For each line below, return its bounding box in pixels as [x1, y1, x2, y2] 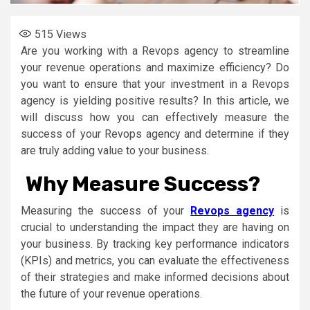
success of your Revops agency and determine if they [21, 127, 289, 140]
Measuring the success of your [21, 203, 191, 217]
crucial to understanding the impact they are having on [21, 220, 289, 234]
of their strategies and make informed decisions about [21, 270, 289, 284]
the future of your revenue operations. [21, 286, 202, 300]
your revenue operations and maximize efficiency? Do [21, 60, 289, 74]
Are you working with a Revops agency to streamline [21, 44, 289, 57]
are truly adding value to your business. [21, 143, 209, 157]
